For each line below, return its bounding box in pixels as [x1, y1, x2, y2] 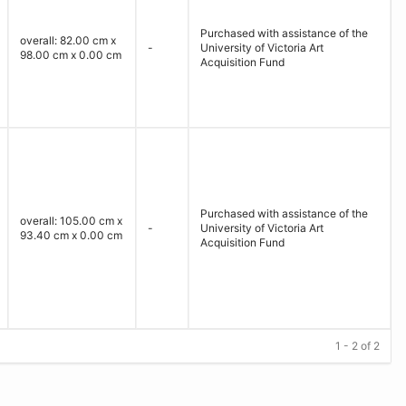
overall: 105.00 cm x [20, 214, 122, 227]
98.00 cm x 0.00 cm [20, 48, 121, 62]
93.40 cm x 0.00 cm [20, 228, 122, 242]
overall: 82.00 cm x [20, 34, 116, 47]
